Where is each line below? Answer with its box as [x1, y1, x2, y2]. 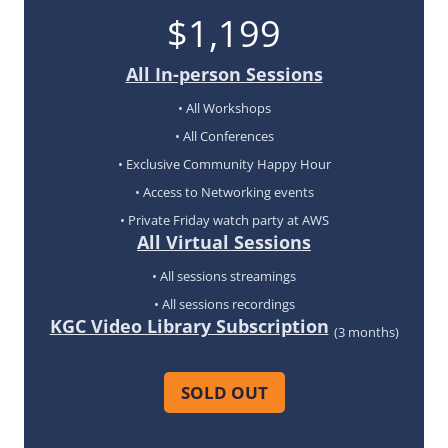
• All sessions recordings [153, 294, 295, 313]
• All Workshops [177, 98, 271, 117]
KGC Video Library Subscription [49, 314, 329, 339]
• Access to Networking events [134, 182, 314, 201]
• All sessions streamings [152, 266, 296, 285]
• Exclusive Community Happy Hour [117, 154, 331, 173]
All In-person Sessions [125, 62, 323, 87]
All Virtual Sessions [137, 230, 311, 255]
